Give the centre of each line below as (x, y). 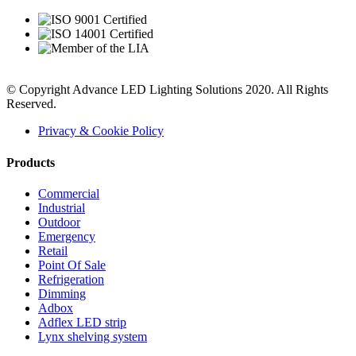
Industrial (62, 207)
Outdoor (59, 222)
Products (31, 162)
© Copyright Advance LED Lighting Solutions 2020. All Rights (167, 90)
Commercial (69, 193)
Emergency (67, 236)
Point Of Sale (72, 265)
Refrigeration (71, 279)
